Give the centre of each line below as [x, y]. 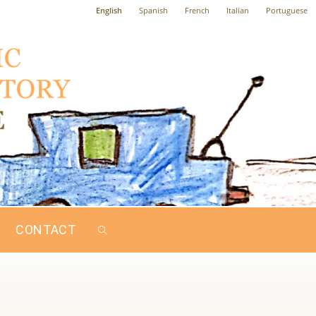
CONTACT [46, 230]
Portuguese [286, 10]
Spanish [153, 10]
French [197, 10]
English [109, 10]
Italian [237, 10]
